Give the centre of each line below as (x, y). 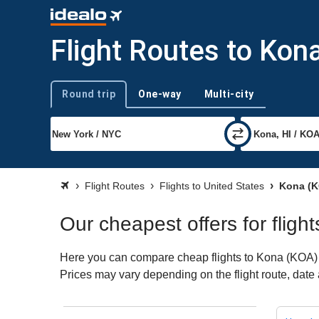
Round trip (89, 94)
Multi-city (229, 94)
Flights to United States (212, 186)
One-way (160, 94)
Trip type (68, 100)
